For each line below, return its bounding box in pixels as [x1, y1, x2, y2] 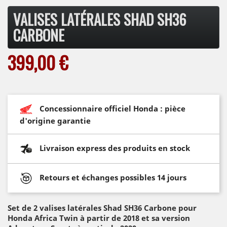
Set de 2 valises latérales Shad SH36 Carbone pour [8, 202, 197, 213]
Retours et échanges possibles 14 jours [40, 172, 186, 182]
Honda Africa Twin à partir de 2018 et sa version [8, 212, 190, 223]
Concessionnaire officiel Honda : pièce [40, 103, 185, 113]
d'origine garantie [20, 115, 91, 126]
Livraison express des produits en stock [40, 142, 190, 153]
